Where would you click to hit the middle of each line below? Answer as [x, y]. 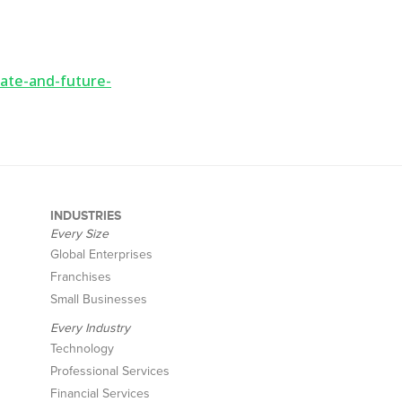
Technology [82, 349]
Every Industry [90, 328]
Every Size [79, 234]
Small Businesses [99, 299]
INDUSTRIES [86, 215]
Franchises [81, 277]
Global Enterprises [101, 254]
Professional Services [110, 371]
